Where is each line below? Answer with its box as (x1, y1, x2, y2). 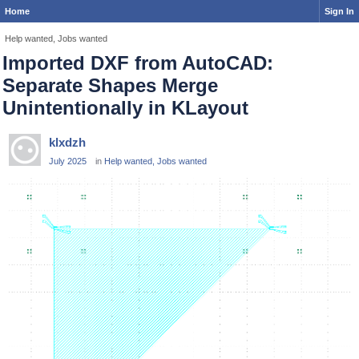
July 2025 (49, 156, 87, 166)
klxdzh (49, 135, 86, 149)
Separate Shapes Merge (2, 75, 218, 96)
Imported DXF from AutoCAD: (2, 52, 273, 74)
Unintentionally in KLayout (2, 97, 248, 119)
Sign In (325, 6, 354, 16)
